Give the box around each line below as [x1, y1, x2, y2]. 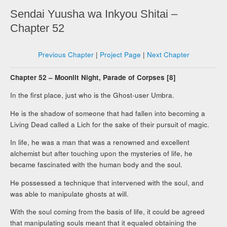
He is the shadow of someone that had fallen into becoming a [10, 108, 206, 118]
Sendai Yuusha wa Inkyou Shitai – [10, 8, 178, 21]
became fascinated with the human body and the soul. [10, 160, 183, 170]
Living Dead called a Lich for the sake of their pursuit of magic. [10, 119, 210, 129]
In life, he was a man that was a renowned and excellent [10, 137, 190, 147]
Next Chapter [146, 50, 190, 60]
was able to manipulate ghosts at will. [10, 188, 129, 199]
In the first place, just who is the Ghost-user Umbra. [10, 90, 175, 100]
